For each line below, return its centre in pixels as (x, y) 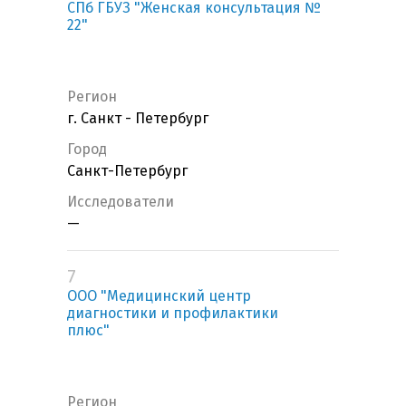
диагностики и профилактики (173, 314)
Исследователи (121, 202)
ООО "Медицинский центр (159, 296)
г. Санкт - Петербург (138, 119)
